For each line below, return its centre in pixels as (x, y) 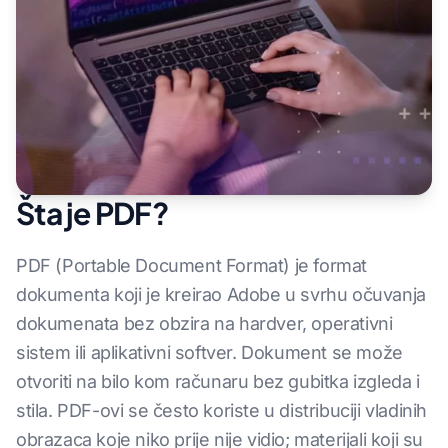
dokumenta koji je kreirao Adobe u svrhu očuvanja (221, 294)
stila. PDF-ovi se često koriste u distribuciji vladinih (222, 410)
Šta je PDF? (92, 213)
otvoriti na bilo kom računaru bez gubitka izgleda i (218, 381)
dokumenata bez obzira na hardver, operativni (204, 323)
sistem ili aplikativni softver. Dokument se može (209, 352)
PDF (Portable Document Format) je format (192, 265)
